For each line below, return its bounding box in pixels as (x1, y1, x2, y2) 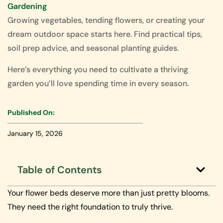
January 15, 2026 (7, 129, 63, 138)
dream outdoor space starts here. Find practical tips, (7, 29, 202, 40)
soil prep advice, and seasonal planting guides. (7, 43, 179, 54)
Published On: (7, 108, 55, 117)
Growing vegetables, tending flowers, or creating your (7, 15, 205, 26)
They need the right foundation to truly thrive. (7, 202, 173, 213)
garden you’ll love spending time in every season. (7, 78, 189, 89)
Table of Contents (17, 163, 102, 177)
